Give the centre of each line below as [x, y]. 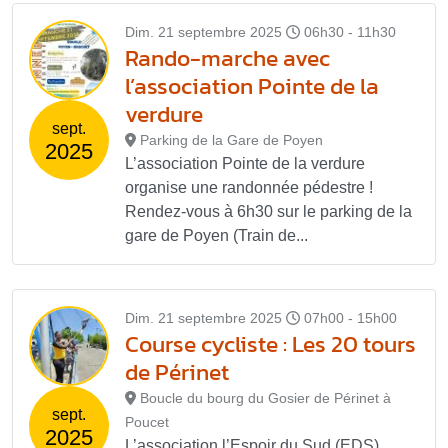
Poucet [147, 421]
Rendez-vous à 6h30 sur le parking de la [268, 211]
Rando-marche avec [227, 57]
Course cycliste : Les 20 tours [270, 343]
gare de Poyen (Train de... [216, 235]
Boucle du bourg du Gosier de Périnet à [265, 397]
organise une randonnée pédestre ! [249, 187]
